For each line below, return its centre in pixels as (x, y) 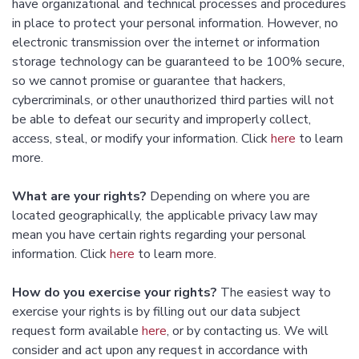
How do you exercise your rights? (115, 293)
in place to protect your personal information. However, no (175, 24)
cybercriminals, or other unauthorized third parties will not (173, 101)
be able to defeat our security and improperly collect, (161, 120)
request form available (77, 331)
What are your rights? (79, 197)
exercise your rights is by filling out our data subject (156, 312)
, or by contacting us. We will (248, 331)
